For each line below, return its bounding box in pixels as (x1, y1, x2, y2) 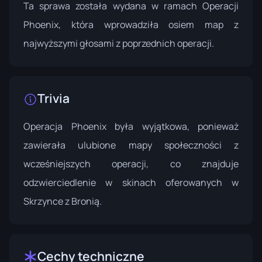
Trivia (37, 90, 70, 107)
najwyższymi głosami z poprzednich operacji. (23, 37, 214, 50)
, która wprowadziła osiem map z (58, 18, 239, 32)
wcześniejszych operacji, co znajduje (23, 157, 239, 171)
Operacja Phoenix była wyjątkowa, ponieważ (23, 120, 239, 133)
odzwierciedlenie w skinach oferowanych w (23, 176, 239, 189)
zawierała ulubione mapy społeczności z (23, 139, 239, 152)
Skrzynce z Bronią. (23, 195, 102, 208)
